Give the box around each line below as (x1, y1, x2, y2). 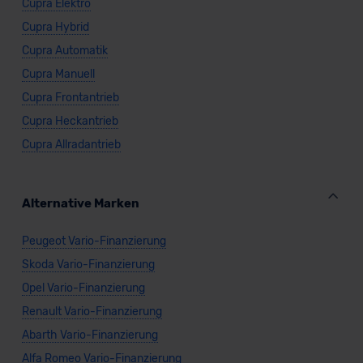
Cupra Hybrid (21, 20, 89, 34)
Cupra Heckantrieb (21, 114, 118, 128)
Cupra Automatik (21, 44, 108, 58)
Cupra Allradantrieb (21, 138, 121, 152)
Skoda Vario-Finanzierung (21, 258, 155, 271)
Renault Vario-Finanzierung (21, 305, 162, 318)
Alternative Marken (21, 196, 139, 211)
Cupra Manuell (21, 67, 95, 81)
